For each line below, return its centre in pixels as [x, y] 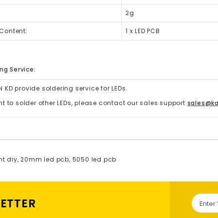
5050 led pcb [94, 159]
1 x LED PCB [143, 31]
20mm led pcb [45, 159]
